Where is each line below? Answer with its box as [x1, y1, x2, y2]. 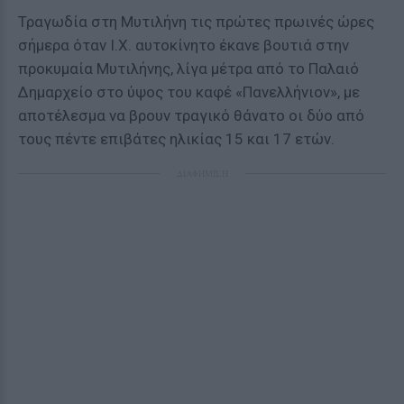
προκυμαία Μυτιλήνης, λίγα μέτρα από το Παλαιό [18, 60, 359, 78]
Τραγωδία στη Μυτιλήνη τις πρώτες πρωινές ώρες [18, 13, 374, 31]
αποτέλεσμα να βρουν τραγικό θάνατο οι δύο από [18, 106, 364, 124]
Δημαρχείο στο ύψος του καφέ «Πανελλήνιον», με [18, 83, 360, 101]
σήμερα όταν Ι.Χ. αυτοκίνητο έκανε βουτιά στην [18, 36, 349, 54]
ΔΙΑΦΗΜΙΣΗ [176, 167, 228, 179]
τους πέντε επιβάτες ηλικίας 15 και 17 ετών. [18, 130, 335, 148]
